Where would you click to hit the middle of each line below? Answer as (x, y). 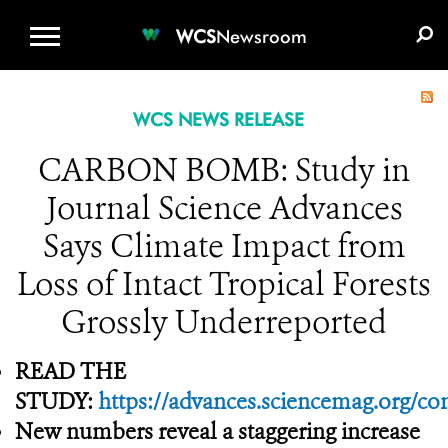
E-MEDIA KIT (361, 15)
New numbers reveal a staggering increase (217, 431)
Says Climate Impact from (224, 246)
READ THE (70, 371)
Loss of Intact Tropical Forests (224, 284)
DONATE (255, 15)
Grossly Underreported (224, 322)
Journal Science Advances (224, 208)
